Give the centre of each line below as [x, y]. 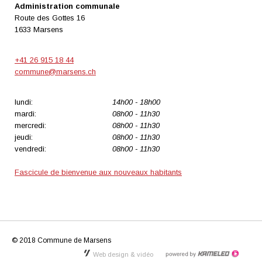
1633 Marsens [39, 30]
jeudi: [24, 137]
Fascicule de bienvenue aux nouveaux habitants [98, 173]
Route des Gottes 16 [50, 18]
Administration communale [67, 6]
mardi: [25, 114]
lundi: [24, 102]
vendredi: [30, 149]
